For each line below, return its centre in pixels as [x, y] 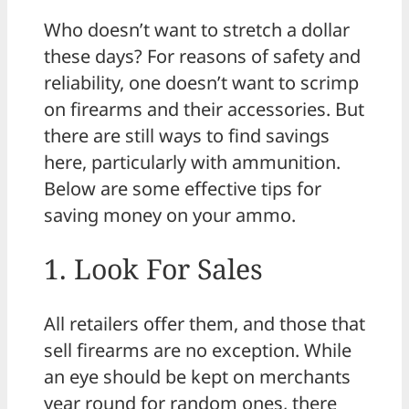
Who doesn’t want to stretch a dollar [197, 29]
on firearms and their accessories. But [204, 109]
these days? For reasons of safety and [202, 56]
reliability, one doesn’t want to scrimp [201, 82]
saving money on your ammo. [170, 215]
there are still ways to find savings [187, 135]
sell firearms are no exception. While [198, 351]
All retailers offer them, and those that [204, 324]
